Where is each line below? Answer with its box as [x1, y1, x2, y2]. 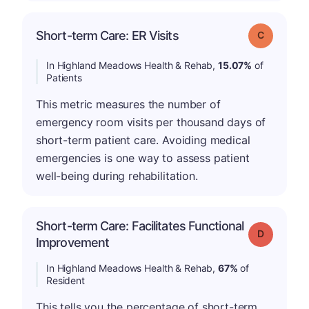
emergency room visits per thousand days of [36, 115, 266, 129]
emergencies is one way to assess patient [36, 151, 250, 165]
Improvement [36, 235, 110, 250]
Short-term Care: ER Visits [36, 28, 179, 43]
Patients [46, 72, 82, 83]
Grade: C [263, 28, 299, 40]
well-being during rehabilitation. [36, 169, 198, 183]
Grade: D [263, 227, 299, 239]
